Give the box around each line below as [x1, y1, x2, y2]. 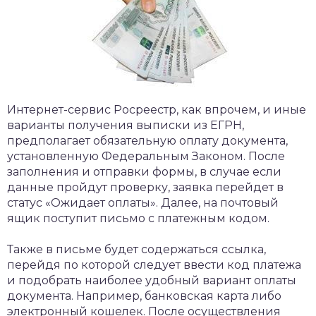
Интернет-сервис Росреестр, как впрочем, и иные [7, 103, 306, 116]
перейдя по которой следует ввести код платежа [7, 258, 301, 272]
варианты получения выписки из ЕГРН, [7, 119, 244, 132]
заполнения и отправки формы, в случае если [7, 165, 281, 178]
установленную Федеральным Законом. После [7, 150, 285, 163]
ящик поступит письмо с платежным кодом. [7, 212, 269, 225]
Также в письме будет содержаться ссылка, [7, 243, 266, 256]
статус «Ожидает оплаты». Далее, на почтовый [7, 196, 279, 209]
